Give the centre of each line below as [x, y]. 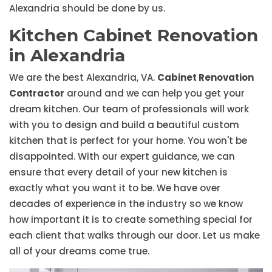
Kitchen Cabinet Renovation [134, 36]
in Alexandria [67, 56]
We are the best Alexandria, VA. [83, 78]
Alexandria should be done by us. [87, 8]
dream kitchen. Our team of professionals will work [129, 109]
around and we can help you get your [155, 93]
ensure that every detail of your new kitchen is [118, 172]
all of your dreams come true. [79, 251]
